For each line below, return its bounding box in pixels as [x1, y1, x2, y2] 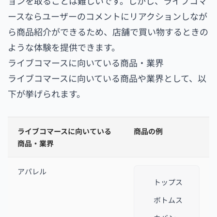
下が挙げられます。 [8, 87, 85, 100]
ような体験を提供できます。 [8, 41, 120, 54]
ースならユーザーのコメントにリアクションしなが [8, 10, 207, 23]
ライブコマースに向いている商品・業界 [8, 56, 164, 69]
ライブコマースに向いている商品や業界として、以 [8, 72, 206, 85]
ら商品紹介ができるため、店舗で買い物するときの [8, 25, 208, 38]
